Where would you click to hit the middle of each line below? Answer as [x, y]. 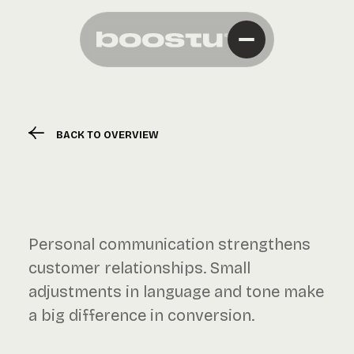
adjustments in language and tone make [176, 292]
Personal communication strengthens [169, 244]
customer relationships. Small [139, 268]
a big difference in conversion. [141, 315]
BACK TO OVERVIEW [107, 134]
